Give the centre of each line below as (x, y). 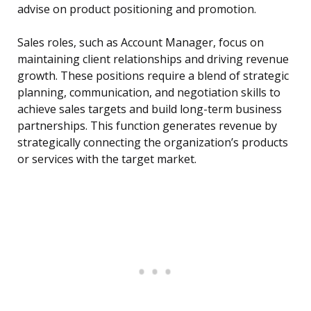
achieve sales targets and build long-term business (150, 109)
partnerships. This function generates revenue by (147, 126)
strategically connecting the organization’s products (153, 143)
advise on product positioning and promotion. (137, 9)
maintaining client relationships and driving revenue (153, 59)
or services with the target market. (107, 159)
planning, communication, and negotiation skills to (149, 93)
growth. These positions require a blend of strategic (153, 76)
